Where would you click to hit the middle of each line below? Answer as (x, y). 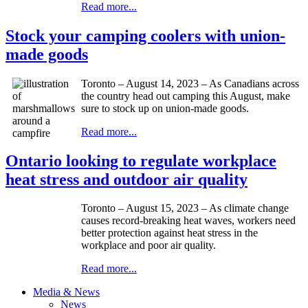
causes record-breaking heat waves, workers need (188, 221)
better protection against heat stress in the (169, 233)
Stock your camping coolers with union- (145, 35)
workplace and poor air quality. (148, 245)
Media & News (66, 292)
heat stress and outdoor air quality (126, 179)
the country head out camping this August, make (186, 96)
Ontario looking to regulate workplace (141, 161)
